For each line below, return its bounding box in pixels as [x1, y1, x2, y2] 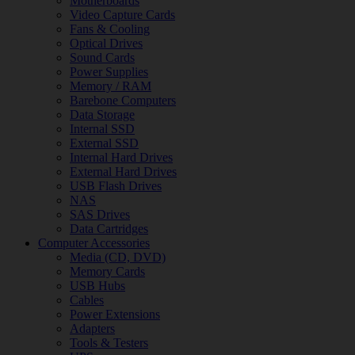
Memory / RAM [70, 79, 151, 93]
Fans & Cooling [70, 22, 150, 36]
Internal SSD [70, 122, 135, 136]
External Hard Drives [70, 165, 177, 178]
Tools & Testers [70, 336, 148, 349]
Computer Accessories [38, 236, 150, 250]
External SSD [70, 136, 139, 150]
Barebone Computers [70, 94, 176, 107]
